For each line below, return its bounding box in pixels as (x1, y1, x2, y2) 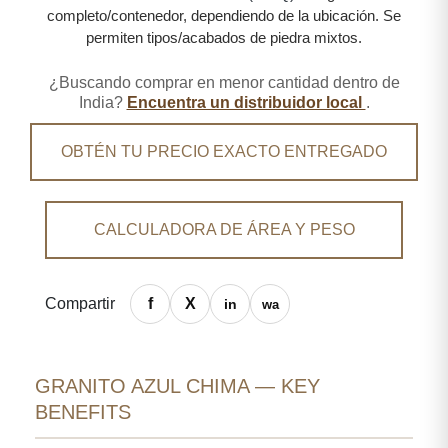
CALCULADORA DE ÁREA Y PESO (93, 221, 355, 238)
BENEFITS (35, 401, 131, 423)
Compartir (45, 295, 115, 312)
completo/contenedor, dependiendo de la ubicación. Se (47, 7, 401, 24)
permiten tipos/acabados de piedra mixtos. (86, 29, 362, 46)
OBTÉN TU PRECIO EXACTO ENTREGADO (61, 143, 387, 160)
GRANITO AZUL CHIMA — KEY (35, 375, 320, 397)
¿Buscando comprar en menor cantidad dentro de (48, 74, 400, 91)
